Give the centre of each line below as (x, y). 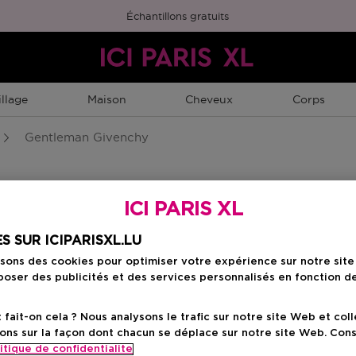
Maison (106, 99)
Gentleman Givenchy (85, 137)
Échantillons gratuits (178, 16)
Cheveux (209, 99)
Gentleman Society (213, 267)
